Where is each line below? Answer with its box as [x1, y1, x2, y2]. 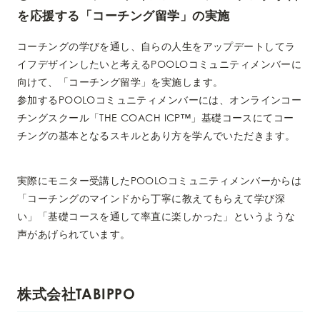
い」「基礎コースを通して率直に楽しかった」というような [17, 210, 296, 223]
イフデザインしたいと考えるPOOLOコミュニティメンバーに [17, 58, 302, 70]
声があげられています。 [17, 228, 131, 241]
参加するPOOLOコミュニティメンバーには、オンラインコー [17, 94, 302, 106]
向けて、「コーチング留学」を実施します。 [17, 76, 224, 88]
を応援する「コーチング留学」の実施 [17, 8, 230, 23]
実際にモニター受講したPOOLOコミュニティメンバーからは [17, 174, 302, 187]
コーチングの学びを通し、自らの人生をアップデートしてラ [17, 40, 296, 52]
